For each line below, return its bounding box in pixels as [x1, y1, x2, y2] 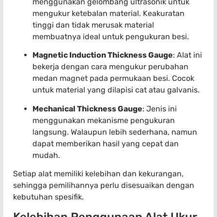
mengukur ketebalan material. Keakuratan [32, 8, 185, 18]
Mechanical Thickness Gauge [32, 104, 142, 113]
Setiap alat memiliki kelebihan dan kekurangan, [13, 169, 184, 179]
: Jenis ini [142, 104, 177, 113]
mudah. [32, 150, 60, 160]
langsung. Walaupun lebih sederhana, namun [32, 127, 197, 137]
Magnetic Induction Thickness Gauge [32, 50, 173, 60]
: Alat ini [173, 50, 202, 60]
